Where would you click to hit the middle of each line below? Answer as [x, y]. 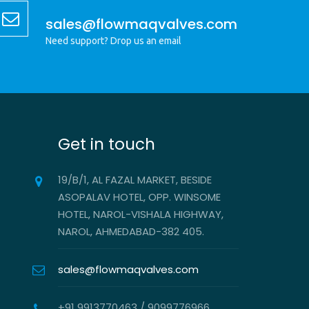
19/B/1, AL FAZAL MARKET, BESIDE [134, 179]
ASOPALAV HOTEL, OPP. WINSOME [139, 197]
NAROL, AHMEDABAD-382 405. [131, 231]
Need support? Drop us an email [113, 40]
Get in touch [106, 144]
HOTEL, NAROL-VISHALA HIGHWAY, [140, 214]
